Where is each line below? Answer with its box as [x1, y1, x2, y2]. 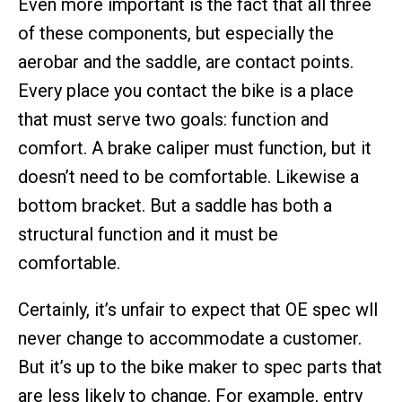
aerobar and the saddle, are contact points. [18, 51, 354, 73]
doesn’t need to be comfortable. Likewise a [18, 166, 359, 188]
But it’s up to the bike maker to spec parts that [18, 356, 382, 378]
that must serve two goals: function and [18, 109, 328, 130]
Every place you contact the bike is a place [18, 80, 354, 101]
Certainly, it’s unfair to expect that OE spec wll [18, 299, 378, 320]
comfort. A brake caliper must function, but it [18, 137, 371, 159]
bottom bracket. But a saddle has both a [18, 195, 332, 216]
